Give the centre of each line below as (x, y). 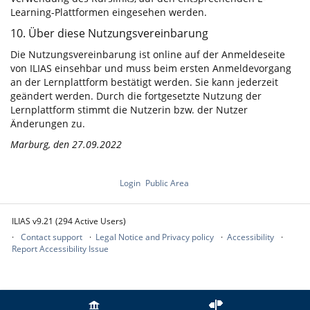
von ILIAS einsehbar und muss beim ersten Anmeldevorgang (151, 68)
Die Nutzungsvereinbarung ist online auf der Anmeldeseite (148, 54)
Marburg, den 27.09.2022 (66, 144)
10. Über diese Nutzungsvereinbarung (109, 33)
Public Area (167, 183)
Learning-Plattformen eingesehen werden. (109, 12)
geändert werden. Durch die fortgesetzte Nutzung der (136, 96)
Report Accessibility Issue (60, 249)
